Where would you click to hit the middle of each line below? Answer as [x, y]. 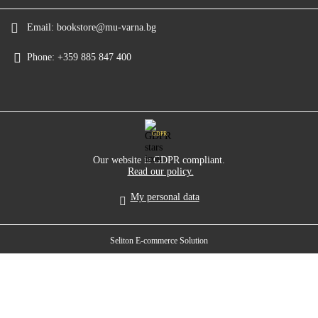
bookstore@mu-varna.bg [106, 28]
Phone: [41, 57]
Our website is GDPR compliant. [159, 160]
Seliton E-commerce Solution [159, 241]
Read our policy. [160, 172]
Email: [40, 28]
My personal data [165, 197]
